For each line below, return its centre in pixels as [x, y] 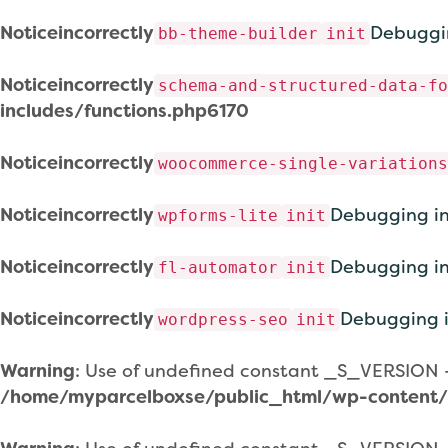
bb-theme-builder [238, 33]
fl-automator [218, 267]
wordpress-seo [223, 319]
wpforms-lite [218, 215]
